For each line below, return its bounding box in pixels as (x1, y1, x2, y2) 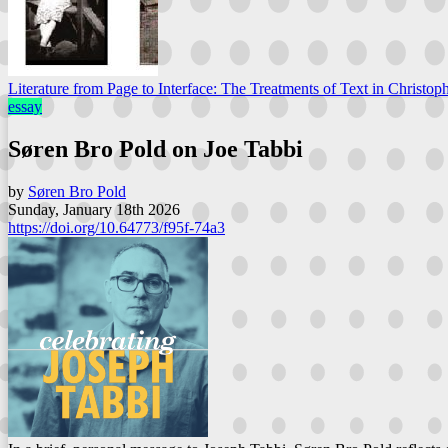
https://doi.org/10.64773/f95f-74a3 (8, 218, 225, 236)
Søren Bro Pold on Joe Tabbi (8, 135, 303, 162)
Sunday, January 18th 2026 (8, 200, 180, 218)
